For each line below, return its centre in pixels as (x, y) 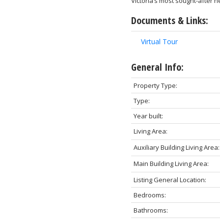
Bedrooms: (150, 195)
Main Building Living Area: (171, 163)
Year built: (148, 116)
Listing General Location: (170, 179)
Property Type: (155, 85)
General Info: (157, 67)
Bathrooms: (151, 210)
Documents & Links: (169, 20)
